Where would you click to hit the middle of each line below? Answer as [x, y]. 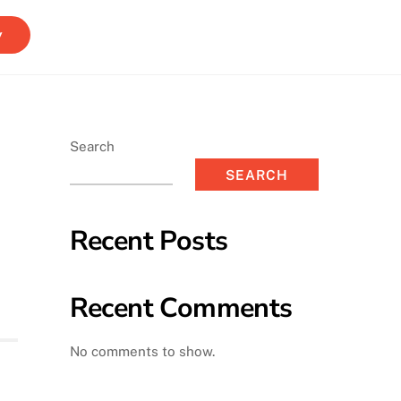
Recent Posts [149, 240]
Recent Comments [181, 308]
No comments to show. [142, 351]
